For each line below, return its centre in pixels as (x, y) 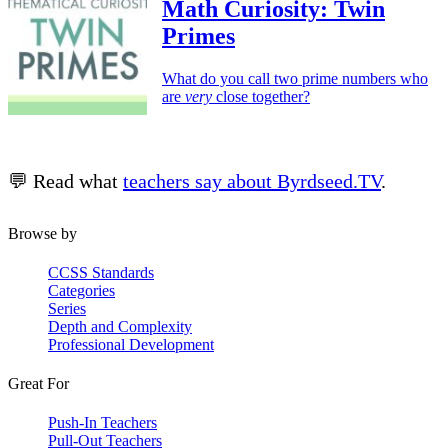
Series (67, 308)
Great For (38, 384)
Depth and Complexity (120, 326)
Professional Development (131, 344)
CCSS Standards (101, 272)
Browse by (42, 233)
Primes (198, 35)
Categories (81, 290)
